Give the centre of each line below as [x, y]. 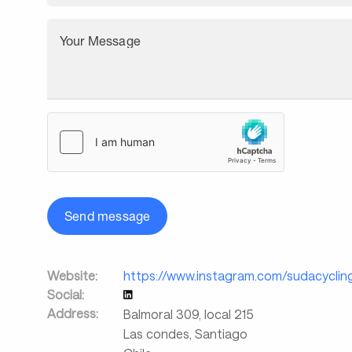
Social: [66, 294]
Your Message [100, 41]
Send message [108, 216]
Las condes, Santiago [185, 334]
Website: [72, 275]
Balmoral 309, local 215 [188, 314]
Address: [73, 313]
